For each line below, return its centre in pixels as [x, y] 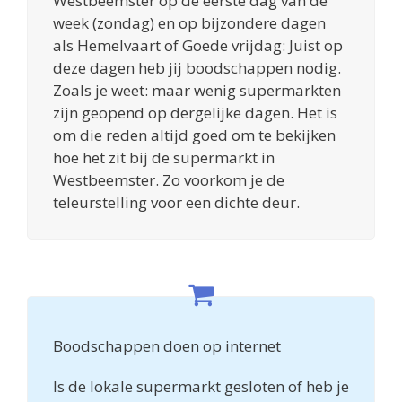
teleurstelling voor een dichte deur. [176, 202]
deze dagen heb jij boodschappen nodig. [197, 67]
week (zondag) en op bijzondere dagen [189, 22]
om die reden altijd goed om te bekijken [194, 135]
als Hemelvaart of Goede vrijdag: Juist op [198, 45]
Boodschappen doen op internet [167, 345]
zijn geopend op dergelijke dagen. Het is [195, 112]
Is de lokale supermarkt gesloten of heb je [201, 386]
